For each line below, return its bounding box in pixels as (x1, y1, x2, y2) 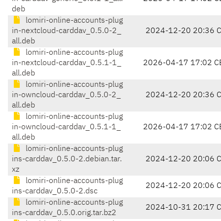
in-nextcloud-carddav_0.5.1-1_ (12, 59, 121, 68)
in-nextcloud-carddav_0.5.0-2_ (12, 27, 121, 36)
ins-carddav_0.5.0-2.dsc (12, 187, 98, 196)
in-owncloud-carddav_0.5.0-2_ (12, 91, 121, 100)
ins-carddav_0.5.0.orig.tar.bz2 (12, 209, 116, 218)
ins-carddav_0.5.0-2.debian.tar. (12, 155, 122, 164)
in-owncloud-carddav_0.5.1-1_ (12, 123, 121, 132)
